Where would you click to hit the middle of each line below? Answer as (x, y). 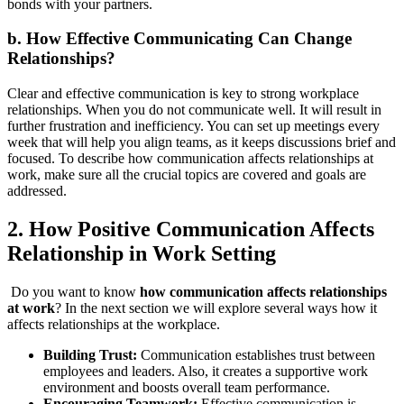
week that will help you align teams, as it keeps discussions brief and (202, 142)
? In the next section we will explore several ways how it (216, 308)
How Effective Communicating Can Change (189, 39)
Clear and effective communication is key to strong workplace (183, 94)
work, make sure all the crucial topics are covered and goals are (187, 175)
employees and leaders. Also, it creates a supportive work (206, 371)
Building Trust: (92, 354)
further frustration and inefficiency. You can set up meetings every (193, 126)
